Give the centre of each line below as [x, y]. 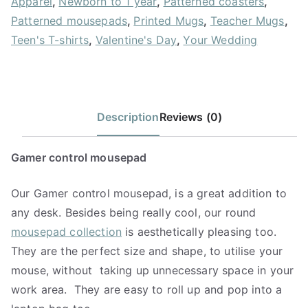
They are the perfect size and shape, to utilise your [147, 251]
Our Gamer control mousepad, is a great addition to [149, 193]
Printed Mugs [169, 21]
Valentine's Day [136, 40]
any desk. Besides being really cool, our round [134, 212]
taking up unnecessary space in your [197, 270]
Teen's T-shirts [50, 40]
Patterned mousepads [69, 21]
